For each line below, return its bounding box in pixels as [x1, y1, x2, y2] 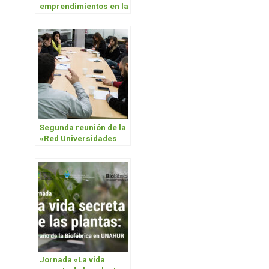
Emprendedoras [40, 145, 103, 154]
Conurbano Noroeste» [40, 156, 125, 165]
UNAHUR [40, 13, 74, 22]
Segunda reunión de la [40, 123, 127, 133]
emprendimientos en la [40, 2, 129, 11]
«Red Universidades [40, 134, 118, 144]
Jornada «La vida [40, 255, 106, 265]
